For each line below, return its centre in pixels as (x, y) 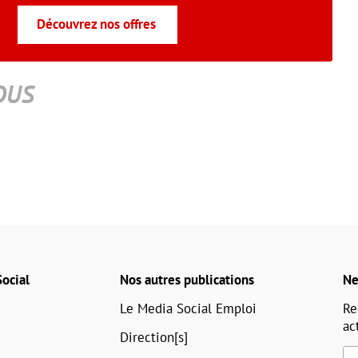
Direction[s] (153, 338)
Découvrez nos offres (96, 24)
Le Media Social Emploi (188, 309)
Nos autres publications (187, 280)
